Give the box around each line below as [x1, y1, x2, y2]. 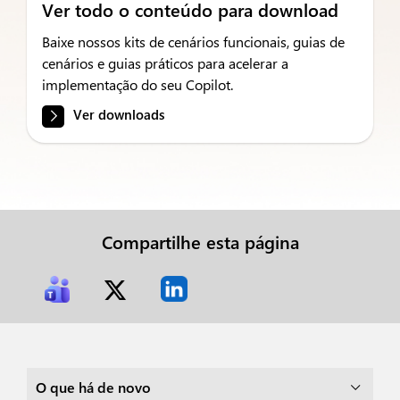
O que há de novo [46, 378, 151, 396]
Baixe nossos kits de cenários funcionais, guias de [42, 31, 345, 51]
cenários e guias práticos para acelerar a [42, 53, 288, 72]
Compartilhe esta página [101, 229, 299, 254]
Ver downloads [73, 105, 164, 124]
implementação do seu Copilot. [42, 74, 233, 94]
